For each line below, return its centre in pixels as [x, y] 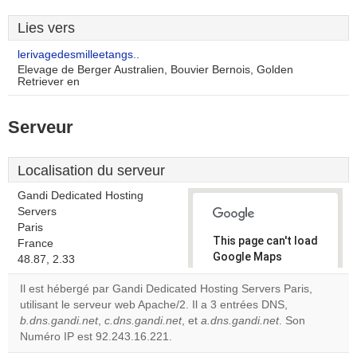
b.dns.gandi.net [59, 321]
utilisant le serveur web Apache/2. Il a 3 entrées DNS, [154, 305]
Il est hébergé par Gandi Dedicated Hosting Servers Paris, [166, 289]
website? [245, 334]
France [35, 243]
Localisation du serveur [91, 171]
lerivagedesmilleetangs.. [78, 55]
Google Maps [247, 257]
